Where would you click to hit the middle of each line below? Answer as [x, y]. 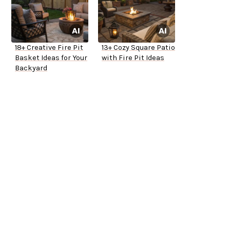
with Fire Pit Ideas [133, 58]
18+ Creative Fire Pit [49, 48]
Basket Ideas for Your [51, 58]
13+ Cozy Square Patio [138, 48]
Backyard [31, 68]
